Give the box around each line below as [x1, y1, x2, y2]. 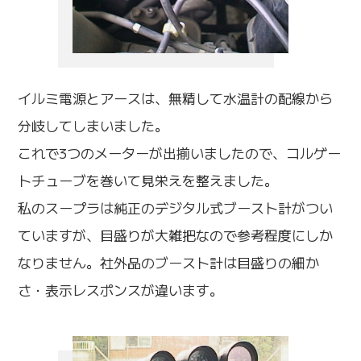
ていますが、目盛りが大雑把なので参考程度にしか [18, 225, 334, 246]
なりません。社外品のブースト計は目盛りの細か [18, 252, 320, 273]
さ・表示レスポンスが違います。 [18, 280, 224, 301]
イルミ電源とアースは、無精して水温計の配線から [18, 88, 334, 109]
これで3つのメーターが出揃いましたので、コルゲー [18, 143, 342, 164]
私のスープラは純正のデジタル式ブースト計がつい [18, 197, 334, 218]
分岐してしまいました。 [18, 115, 169, 136]
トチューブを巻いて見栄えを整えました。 [18, 170, 279, 191]
